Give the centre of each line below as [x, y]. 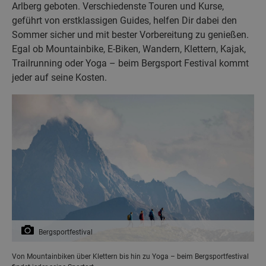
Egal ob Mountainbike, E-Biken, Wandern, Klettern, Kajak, [129, 49]
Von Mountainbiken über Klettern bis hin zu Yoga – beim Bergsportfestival [130, 256]
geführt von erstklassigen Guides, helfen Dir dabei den [124, 20]
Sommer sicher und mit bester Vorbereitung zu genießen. [130, 35]
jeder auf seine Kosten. [59, 77]
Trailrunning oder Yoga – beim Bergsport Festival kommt [130, 63]
